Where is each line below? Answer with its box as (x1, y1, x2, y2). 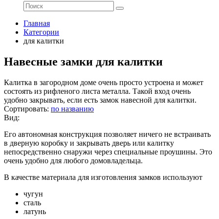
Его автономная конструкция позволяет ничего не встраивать (4, 130, 211, 138)
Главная (23, 19, 50, 27)
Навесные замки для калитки (4, 55, 163, 68)
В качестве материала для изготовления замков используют (4, 173, 202, 181)
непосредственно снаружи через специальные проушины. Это (4, 147, 212, 156)
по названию (51, 104, 94, 113)
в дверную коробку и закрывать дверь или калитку (4, 138, 174, 147)
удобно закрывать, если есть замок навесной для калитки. (4, 95, 197, 104)
